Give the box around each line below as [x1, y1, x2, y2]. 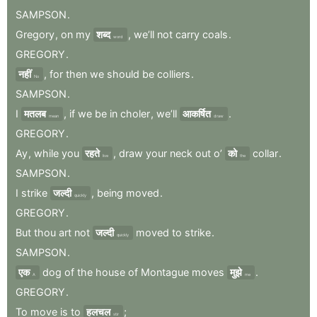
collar [253, 146, 278, 159]
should [107, 67, 139, 80]
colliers [157, 67, 190, 80]
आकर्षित [183, 107, 211, 120]
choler [120, 107, 150, 120]
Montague [141, 265, 189, 278]
